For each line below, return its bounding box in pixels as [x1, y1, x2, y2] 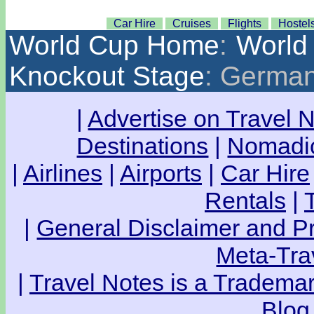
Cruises [172, 18, 211, 29]
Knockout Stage [9, 61, 205, 91]
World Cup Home [9, 30, 219, 60]
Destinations [76, 132, 209, 159]
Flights [228, 18, 261, 29]
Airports [120, 160, 202, 186]
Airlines [23, 160, 102, 186]
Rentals [205, 187, 286, 214]
